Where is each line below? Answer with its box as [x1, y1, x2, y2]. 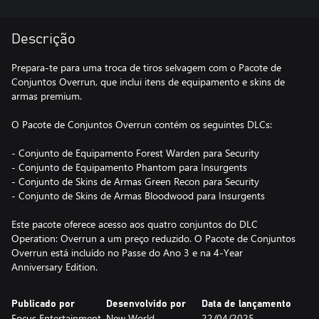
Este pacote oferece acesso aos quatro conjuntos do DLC [11, 217, 258, 231]
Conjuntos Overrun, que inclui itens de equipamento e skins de [11, 75, 285, 88]
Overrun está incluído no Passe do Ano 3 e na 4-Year [11, 246, 243, 259]
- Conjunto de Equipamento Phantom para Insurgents [11, 160, 247, 174]
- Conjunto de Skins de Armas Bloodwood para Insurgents [11, 189, 265, 202]
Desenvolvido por [106, 299, 187, 309]
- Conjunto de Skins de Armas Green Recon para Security [11, 174, 259, 188]
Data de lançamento [201, 299, 291, 309]
